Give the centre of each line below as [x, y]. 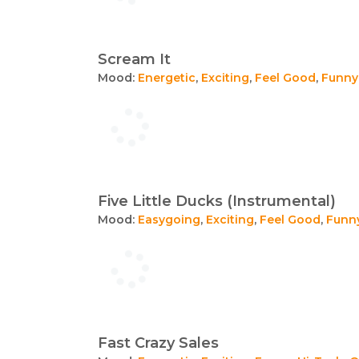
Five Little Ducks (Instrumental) [217, 201]
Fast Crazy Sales [158, 343]
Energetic [167, 77]
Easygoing [169, 219]
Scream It [134, 59]
